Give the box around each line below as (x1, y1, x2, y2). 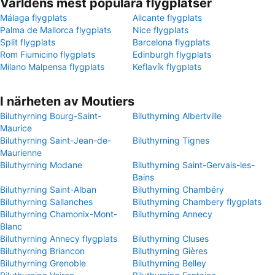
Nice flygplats (133, 25, 188, 35)
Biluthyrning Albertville (133, 110, 222, 121)
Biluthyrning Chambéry (133, 184, 224, 195)
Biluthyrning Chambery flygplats (133, 196, 261, 207)
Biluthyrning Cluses (133, 233, 209, 244)
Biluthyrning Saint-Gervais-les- (133, 160, 255, 170)
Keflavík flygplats (133, 61, 201, 72)
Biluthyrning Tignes (133, 135, 209, 145)
